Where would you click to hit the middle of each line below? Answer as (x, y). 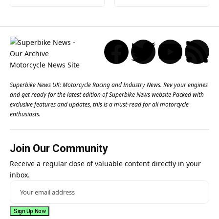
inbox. (20, 175)
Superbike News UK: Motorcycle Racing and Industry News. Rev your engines (109, 85)
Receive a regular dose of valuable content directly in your (105, 163)
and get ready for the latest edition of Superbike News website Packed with (107, 94)
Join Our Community (59, 148)
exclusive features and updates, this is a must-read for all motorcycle (99, 104)
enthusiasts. (25, 114)
